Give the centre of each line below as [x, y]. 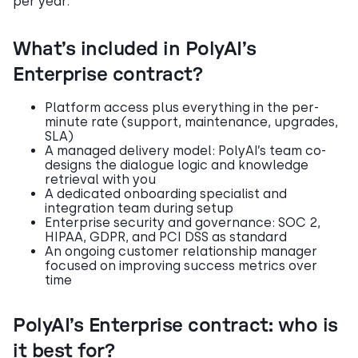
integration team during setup [139, 208]
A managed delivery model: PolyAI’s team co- [185, 150]
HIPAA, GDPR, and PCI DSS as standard [166, 237]
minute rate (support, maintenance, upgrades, [191, 121]
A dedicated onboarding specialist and [166, 193]
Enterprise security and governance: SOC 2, [183, 222]
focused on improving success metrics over [181, 265]
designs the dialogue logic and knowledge [177, 165]
